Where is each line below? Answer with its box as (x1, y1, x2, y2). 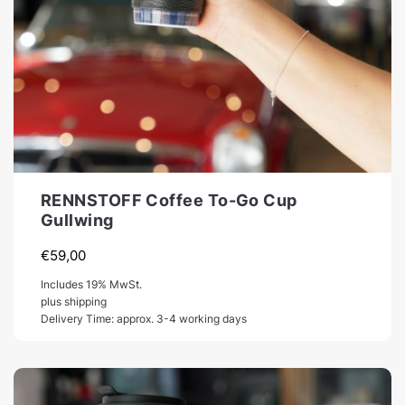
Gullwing (41, 210, 114, 230)
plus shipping (41, 294, 107, 308)
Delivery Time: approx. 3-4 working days (41, 311, 247, 325)
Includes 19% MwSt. (41, 277, 142, 291)
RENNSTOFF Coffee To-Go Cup (41, 190, 297, 210)
